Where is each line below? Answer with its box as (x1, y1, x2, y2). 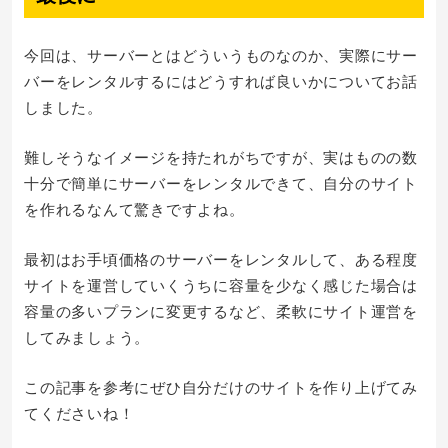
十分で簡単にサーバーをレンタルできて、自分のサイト (24, 172, 418, 193)
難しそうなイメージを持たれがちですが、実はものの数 (24, 146, 418, 167)
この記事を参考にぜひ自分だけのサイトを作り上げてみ (24, 376, 418, 397)
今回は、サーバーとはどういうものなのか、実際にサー (24, 44, 418, 65)
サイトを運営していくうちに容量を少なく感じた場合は (24, 274, 418, 295)
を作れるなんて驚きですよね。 (24, 198, 245, 219)
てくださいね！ (24, 402, 135, 423)
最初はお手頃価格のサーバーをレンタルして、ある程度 (24, 248, 418, 269)
